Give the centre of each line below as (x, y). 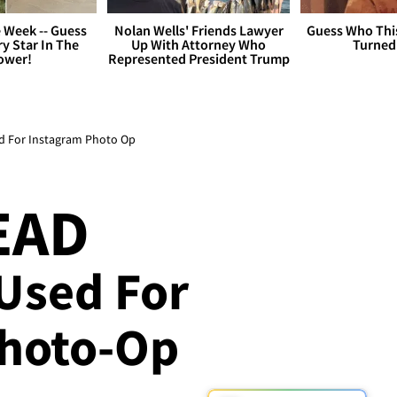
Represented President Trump (198, 59)
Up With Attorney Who (198, 45)
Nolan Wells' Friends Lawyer (198, 31)
